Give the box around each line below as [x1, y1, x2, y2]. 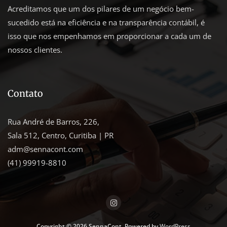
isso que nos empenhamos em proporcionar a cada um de [8, 31, 211, 42]
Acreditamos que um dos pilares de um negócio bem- [8, 4, 194, 14]
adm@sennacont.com [8, 144, 83, 155]
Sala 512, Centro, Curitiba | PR [8, 130, 113, 141]
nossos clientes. [8, 45, 62, 55]
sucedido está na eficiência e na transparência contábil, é [8, 17, 205, 28]
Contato [8, 88, 43, 100]
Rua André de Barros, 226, [8, 117, 99, 127]
